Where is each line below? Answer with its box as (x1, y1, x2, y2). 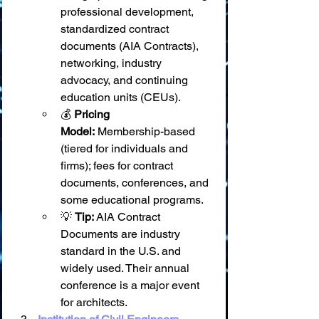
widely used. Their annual (61, 261, 192, 275)
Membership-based (95, 125, 198, 138)
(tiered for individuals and (61, 142, 191, 155)
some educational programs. (61, 193, 204, 206)
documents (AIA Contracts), (61, 39, 202, 53)
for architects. (61, 296, 127, 309)
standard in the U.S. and (61, 244, 184, 258)
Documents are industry (61, 227, 183, 241)
